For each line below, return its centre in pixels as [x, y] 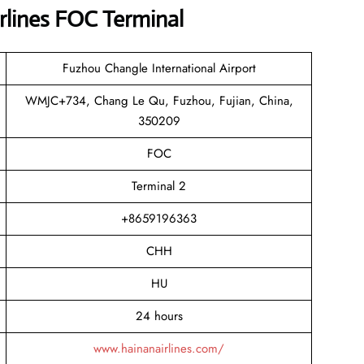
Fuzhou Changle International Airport [159, 68]
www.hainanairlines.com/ [159, 348]
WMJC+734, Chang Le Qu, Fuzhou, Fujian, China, [159, 100]
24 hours [159, 316]
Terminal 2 [159, 186]
